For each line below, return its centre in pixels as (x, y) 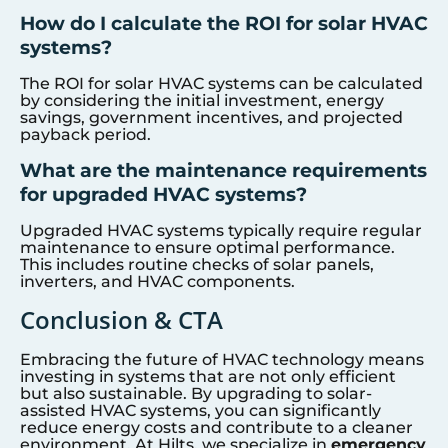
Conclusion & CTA (121, 320)
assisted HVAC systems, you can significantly (200, 411)
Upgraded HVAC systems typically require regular (221, 230)
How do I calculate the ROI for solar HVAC (224, 23)
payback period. (85, 135)
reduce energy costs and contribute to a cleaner (216, 428)
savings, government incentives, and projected (211, 118)
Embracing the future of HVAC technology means (222, 360)
